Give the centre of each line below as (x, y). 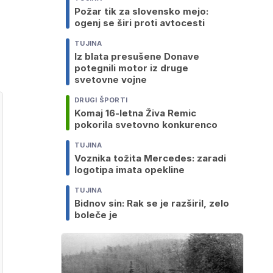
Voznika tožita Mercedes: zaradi (150, 158)
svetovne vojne (111, 80)
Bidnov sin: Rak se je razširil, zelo (152, 204)
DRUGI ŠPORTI (101, 100)
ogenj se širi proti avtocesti (140, 23)
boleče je (96, 215)
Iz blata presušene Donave (137, 57)
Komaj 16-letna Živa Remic (135, 113)
